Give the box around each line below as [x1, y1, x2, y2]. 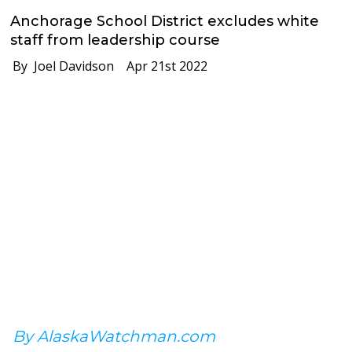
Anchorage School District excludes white [10, 12, 320, 30]
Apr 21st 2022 [114, 57, 208, 75]
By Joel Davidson [3, 57, 115, 75]
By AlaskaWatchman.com [13, 326, 215, 346]
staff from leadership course [10, 31, 221, 49]
